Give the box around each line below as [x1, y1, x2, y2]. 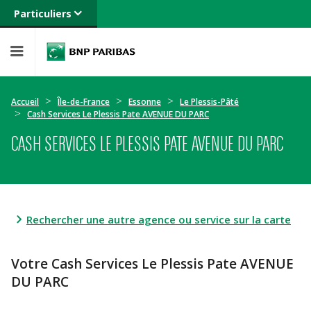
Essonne [128, 96, 161, 108]
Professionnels [13, 62, 81, 76]
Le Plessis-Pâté [180, 96, 239, 108]
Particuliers [13, 7, 72, 20]
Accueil [11, 96, 39, 108]
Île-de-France [58, 96, 110, 108]
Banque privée [13, 35, 78, 48]
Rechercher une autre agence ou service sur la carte [26, 212, 291, 226]
